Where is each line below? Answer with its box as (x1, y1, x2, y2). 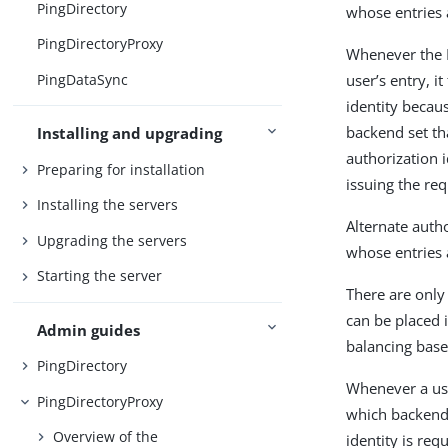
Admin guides (37, 319, 141, 340)
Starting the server (37, 266, 163, 286)
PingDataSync (37, 69, 129, 89)
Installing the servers (37, 195, 179, 215)
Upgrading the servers (37, 230, 188, 250)
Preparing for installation (37, 159, 206, 179)
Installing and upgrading (37, 123, 223, 144)
